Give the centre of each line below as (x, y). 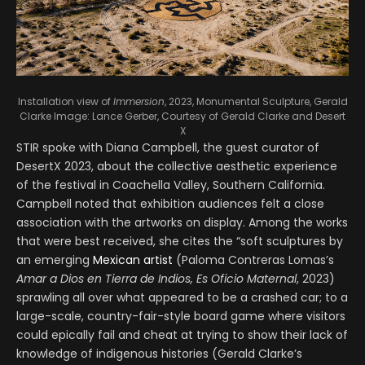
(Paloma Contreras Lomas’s (253, 259)
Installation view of (65, 101)
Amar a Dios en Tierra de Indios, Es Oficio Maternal (156, 278)
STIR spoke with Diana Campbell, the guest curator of (168, 147)
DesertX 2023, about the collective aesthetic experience (177, 166)
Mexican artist (133, 259)
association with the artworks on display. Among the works (182, 222)
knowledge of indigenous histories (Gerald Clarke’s (159, 353)
